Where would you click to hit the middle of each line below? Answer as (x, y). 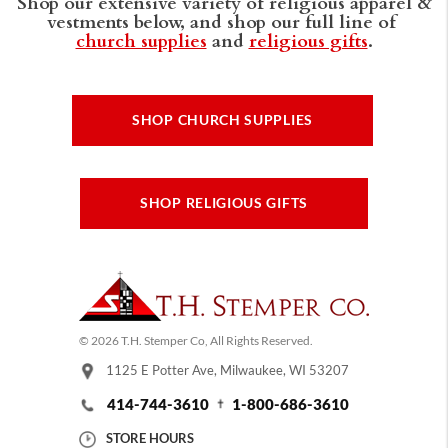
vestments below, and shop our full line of (224, 20)
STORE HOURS (149, 438)
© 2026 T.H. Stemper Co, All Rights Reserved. (196, 341)
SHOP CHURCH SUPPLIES (222, 120)
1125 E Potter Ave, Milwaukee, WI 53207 (227, 370)
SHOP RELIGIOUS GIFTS (224, 203)
